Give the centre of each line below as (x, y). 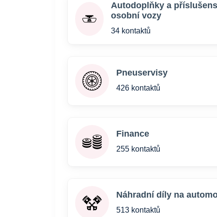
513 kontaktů (138, 210)
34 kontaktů (131, 31)
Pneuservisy (142, 73)
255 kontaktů (138, 149)
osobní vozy (136, 15)
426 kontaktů (138, 88)
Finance (133, 134)
